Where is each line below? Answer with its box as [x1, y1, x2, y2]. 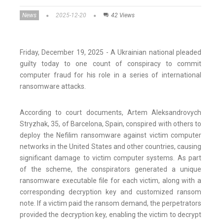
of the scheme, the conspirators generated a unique [20, 165, 201, 174]
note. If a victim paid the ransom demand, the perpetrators [20, 199, 201, 208]
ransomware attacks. [20, 82, 86, 91]
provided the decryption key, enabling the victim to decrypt [20, 211, 201, 219]
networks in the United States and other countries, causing [20, 143, 201, 151]
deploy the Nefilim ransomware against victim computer [20, 131, 201, 140]
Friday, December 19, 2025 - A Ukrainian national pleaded [20, 48, 201, 57]
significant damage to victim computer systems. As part [20, 154, 201, 162]
